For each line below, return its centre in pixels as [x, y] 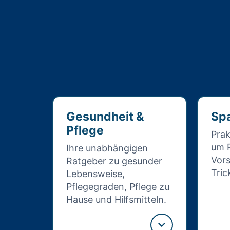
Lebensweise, [95, 174]
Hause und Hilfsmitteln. [116, 199]
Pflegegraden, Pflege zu [118, 187]
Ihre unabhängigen [107, 148]
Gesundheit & [105, 117]
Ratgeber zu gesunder [114, 161]
